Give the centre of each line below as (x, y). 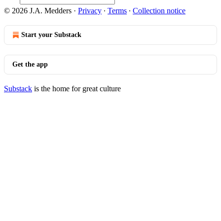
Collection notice (159, 11)
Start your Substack (51, 35)
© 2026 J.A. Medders (38, 11)
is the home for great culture (76, 89)
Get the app (30, 64)
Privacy (90, 11)
